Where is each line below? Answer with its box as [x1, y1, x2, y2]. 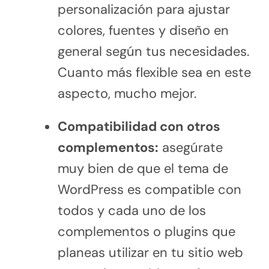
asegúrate [158, 138, 223, 156]
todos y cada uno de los [57, 201, 206, 219]
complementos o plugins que [57, 222, 235, 240]
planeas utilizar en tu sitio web [57, 243, 243, 261]
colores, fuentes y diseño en [57, 21, 229, 39]
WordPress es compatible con [57, 180, 241, 198]
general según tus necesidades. [57, 42, 249, 60]
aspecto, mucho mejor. [57, 84, 196, 102]
